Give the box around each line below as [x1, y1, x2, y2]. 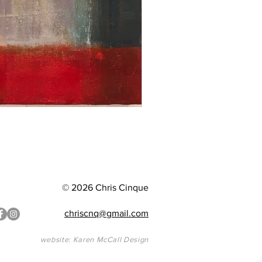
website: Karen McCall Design [40, 235, 149, 244]
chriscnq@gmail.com [64, 208, 149, 218]
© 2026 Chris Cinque [62, 182, 149, 192]
